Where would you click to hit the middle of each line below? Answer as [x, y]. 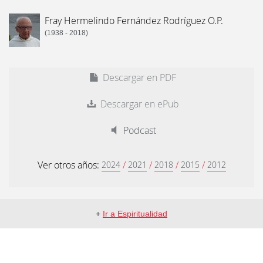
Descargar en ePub [138, 104]
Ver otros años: [69, 165]
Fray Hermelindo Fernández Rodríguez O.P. [134, 21]
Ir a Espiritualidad [135, 214]
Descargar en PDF [138, 77]
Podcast [138, 130]
